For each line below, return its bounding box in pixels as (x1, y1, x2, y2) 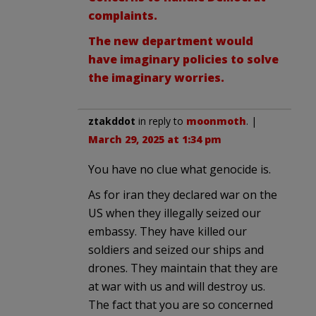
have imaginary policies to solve (88, 51, 279, 67)
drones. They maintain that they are (88, 260, 278, 276)
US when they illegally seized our (88, 205, 261, 221)
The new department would (88, 32, 253, 49)
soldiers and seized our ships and (88, 241, 264, 257)
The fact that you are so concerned (88, 296, 273, 312)
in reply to (135, 114, 186, 128)
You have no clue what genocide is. (88, 161, 271, 177)
